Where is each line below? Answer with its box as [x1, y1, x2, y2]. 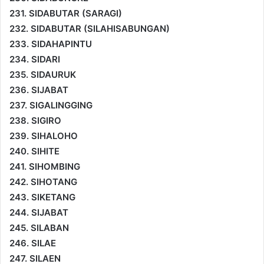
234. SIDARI [9, 53, 60, 65]
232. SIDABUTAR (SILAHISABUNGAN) [9, 22, 170, 34]
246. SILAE [9, 237, 56, 249]
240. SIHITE [9, 145, 60, 157]
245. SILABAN [9, 222, 69, 233]
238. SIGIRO [9, 114, 61, 126]
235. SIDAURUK [9, 68, 76, 80]
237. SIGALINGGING [9, 99, 93, 111]
